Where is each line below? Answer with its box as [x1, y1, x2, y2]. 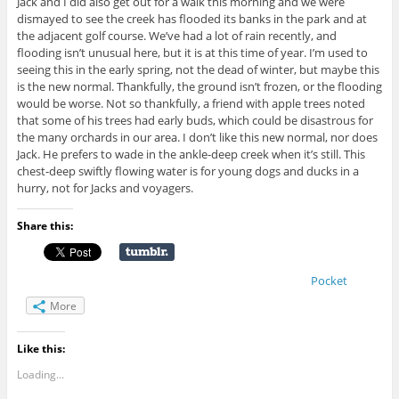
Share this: [16, 217, 73, 233]
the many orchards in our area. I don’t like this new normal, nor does [16, 128, 378, 145]
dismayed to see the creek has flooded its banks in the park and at [16, 10, 367, 27]
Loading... [16, 367, 64, 383]
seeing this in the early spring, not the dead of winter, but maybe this [16, 61, 379, 77]
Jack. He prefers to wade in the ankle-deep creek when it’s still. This [16, 145, 365, 162]
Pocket [310, 272, 347, 289]
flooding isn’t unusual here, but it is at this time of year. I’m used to [16, 44, 368, 61]
